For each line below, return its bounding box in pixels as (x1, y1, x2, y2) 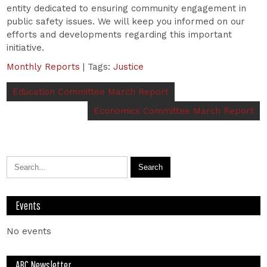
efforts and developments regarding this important (7, 29, 232, 40)
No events (7, 225, 52, 237)
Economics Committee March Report (94, 105, 254, 116)
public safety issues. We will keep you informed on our (7, 15, 246, 27)
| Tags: (83, 61, 114, 72)
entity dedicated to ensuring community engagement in (7, 2, 247, 14)
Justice (113, 61, 144, 72)
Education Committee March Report (13, 86, 169, 97)
